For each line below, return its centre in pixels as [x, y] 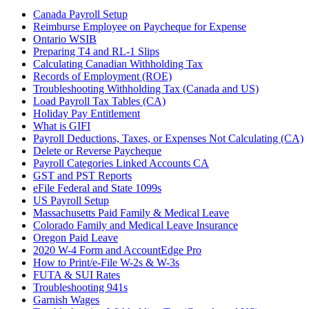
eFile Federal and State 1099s [97, 188]
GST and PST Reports [82, 176]
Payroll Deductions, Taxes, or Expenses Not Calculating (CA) [168, 139]
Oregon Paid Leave [76, 238]
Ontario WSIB [65, 39]
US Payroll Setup [71, 201]
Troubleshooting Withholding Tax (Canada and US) [146, 89]
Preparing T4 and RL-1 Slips [96, 52]
